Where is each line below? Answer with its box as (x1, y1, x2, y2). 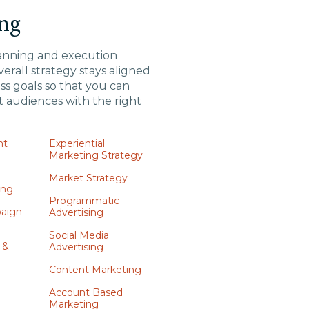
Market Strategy (48, 172, 128, 184)
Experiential (48, 137, 105, 150)
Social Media (48, 229, 109, 241)
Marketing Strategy (48, 149, 143, 161)
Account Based (48, 286, 123, 299)
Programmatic (48, 195, 119, 207)
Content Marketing (48, 263, 141, 276)
